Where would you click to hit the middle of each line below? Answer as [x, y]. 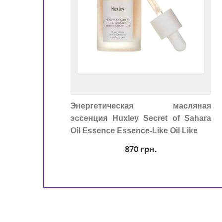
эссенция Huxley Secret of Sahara [141, 118]
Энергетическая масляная [141, 106]
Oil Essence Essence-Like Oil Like [134, 131]
